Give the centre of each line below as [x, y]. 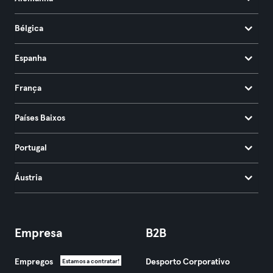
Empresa [39, 233]
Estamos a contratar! [91, 261]
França [28, 88]
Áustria [28, 178]
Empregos [34, 262]
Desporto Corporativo [188, 262]
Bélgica [29, 29]
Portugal [31, 148]
